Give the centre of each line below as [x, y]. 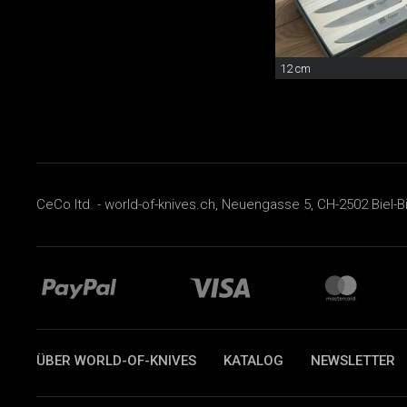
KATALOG [253, 360]
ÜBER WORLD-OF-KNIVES [116, 360]
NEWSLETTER [353, 360]
